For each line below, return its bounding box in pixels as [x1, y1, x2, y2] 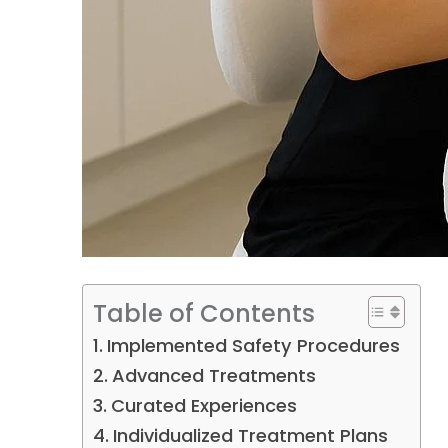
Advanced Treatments [111, 363, 316, 389]
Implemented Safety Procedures [106, 333, 400, 359]
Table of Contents [92, 296, 315, 330]
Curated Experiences [110, 393, 297, 419]
